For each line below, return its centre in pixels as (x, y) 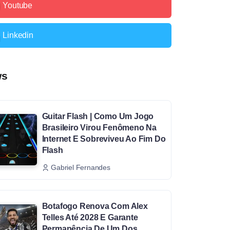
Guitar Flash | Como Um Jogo (98, 116)
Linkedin (18, 35)
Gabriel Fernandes (81, 168)
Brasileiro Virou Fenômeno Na (99, 127)
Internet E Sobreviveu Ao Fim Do (104, 139)
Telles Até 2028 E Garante (90, 218)
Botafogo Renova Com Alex (95, 206)
